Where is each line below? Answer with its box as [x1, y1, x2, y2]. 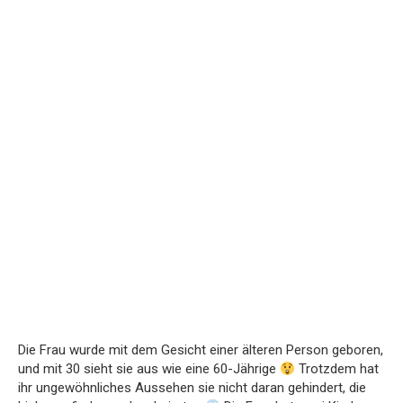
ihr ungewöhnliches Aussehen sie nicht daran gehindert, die [18, 380, 366, 397]
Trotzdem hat [295, 361, 380, 378]
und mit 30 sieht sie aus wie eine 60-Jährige [18, 361, 280, 378]
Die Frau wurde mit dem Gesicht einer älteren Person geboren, [18, 342, 383, 359]
